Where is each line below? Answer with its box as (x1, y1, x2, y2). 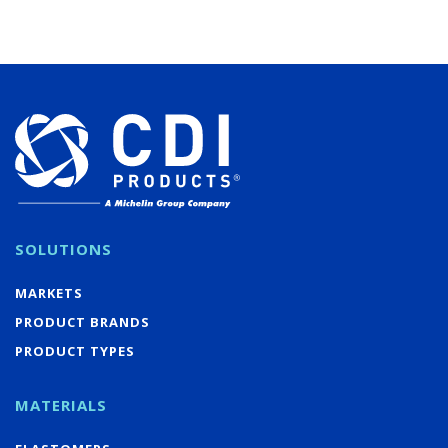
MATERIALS (15, 394, 107, 415)
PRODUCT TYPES (15, 341, 135, 360)
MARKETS (15, 283, 83, 302)
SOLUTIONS (15, 238, 112, 259)
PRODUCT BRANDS (15, 312, 150, 331)
